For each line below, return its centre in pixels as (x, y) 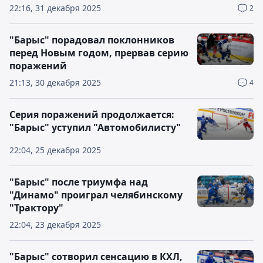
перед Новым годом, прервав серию (99, 53)
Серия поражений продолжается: (92, 114)
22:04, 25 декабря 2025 (55, 150)
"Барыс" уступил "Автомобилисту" (95, 127)
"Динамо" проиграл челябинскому (96, 195)
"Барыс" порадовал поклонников (92, 40)
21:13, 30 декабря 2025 (55, 82)
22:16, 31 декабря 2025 (55, 8)
